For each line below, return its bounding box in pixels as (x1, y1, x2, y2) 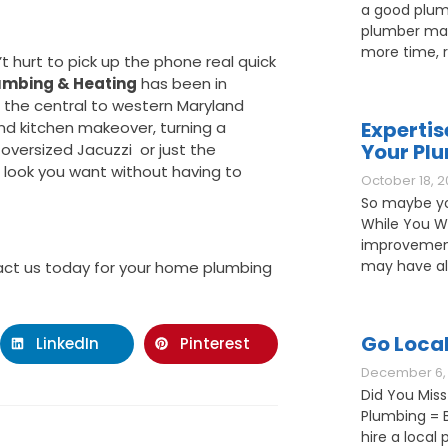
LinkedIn (35, 332, 99, 354)
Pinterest (179, 332, 250, 354)
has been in (137, 72, 227, 94)
